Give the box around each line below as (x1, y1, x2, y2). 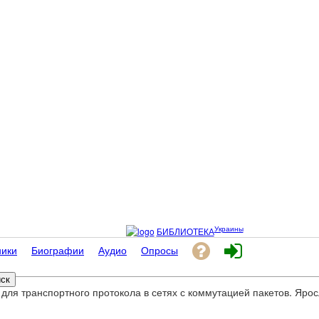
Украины (214, 224, 244, 234)
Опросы (141, 242, 178, 258)
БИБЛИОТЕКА (156, 225, 214, 238)
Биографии (31, 242, 84, 258)
